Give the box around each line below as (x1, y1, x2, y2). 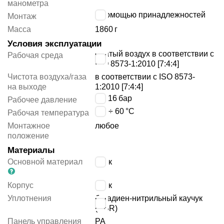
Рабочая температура (7, 108, 89, 117)
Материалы (7, 145, 55, 155)
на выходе (7, 82, 46, 91)
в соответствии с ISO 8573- (95, 72, 195, 81)
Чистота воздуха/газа (7, 72, 86, 81)
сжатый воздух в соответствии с (95, 49, 214, 58)
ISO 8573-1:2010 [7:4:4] (95, 59, 179, 68)
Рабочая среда (7, 51, 63, 60)
